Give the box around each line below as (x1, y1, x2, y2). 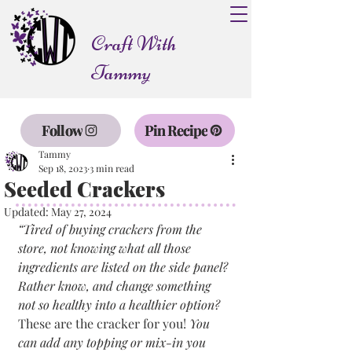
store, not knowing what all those (18, 240, 194, 256)
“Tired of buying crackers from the (18, 221, 205, 237)
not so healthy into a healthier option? (18, 296, 223, 313)
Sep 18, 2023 (38, 162, 87, 174)
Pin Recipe (145, 120, 207, 140)
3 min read (90, 162, 134, 174)
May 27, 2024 (51, 204, 112, 219)
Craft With (91, 31, 176, 57)
